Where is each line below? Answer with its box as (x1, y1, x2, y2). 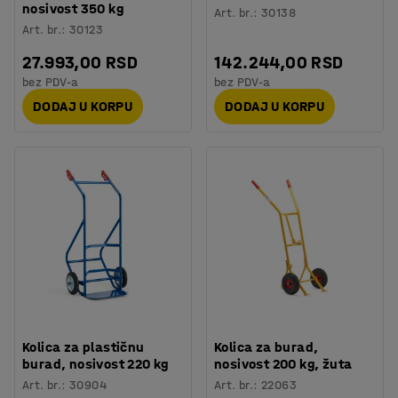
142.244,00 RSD (214, 52, 344, 73)
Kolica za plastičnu (22, 338, 145, 355)
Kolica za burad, (214, 338, 319, 355)
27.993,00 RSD (22, 52, 139, 73)
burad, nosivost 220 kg (22, 354, 169, 372)
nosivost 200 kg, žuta (214, 354, 353, 372)
